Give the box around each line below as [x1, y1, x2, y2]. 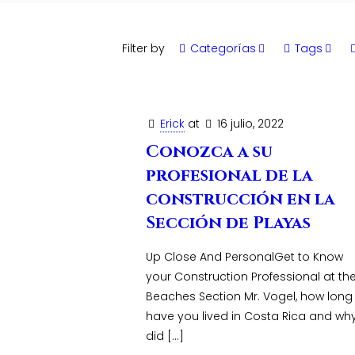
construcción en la [146, 189, 336, 211]
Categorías [190, 40, 256, 56]
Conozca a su [146, 141, 273, 163]
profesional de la [146, 165, 314, 187]
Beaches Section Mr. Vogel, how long [146, 288, 353, 304]
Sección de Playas [146, 212, 311, 235]
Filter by [122, 40, 165, 56]
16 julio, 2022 [217, 116, 284, 132]
